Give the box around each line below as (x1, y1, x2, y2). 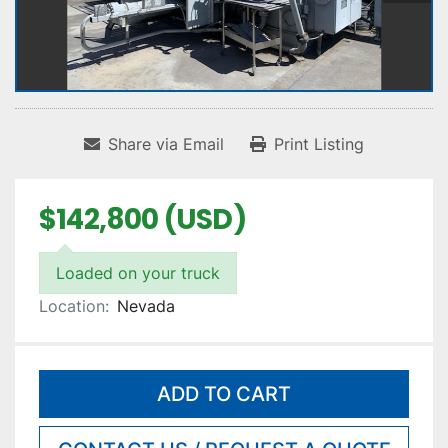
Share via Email (108, 134, 224, 155)
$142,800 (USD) (39, 200, 246, 240)
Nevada (117, 296, 175, 317)
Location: (39, 296, 109, 317)
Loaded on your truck (56, 263, 220, 284)
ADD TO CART (157, 382, 291, 407)
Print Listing (274, 134, 364, 155)
